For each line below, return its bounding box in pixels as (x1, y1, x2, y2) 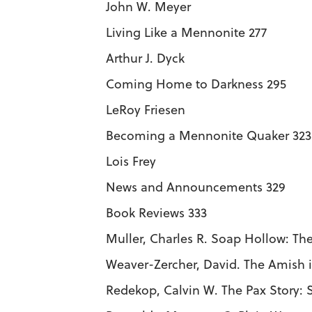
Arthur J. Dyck (106, 49, 185, 67)
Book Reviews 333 (106, 204, 207, 221)
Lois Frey (106, 153, 156, 170)
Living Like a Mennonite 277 (106, 24, 267, 41)
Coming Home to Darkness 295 (106, 75, 286, 93)
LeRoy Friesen (106, 101, 185, 118)
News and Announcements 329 (106, 178, 286, 196)
